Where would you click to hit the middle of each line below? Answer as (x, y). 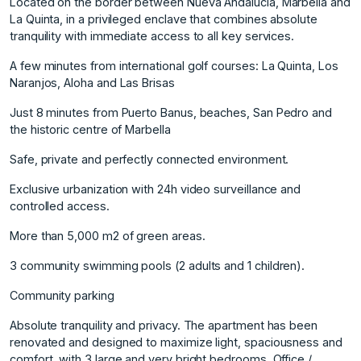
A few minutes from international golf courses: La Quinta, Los (174, 65)
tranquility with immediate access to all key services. (152, 35)
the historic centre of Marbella (90, 129)
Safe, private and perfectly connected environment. (149, 159)
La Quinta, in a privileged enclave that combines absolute (164, 19)
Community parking (62, 295)
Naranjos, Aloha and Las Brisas (92, 82)
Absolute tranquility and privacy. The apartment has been (164, 325)
